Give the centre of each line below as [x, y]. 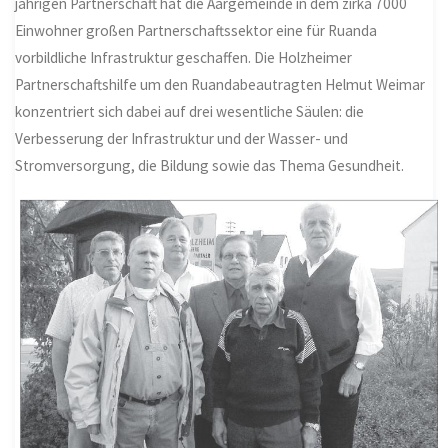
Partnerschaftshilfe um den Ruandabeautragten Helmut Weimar [220, 84]
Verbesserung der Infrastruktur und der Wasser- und [182, 138]
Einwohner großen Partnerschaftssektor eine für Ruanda [196, 30]
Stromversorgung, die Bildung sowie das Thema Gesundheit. [210, 165]
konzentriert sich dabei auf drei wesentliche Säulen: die [190, 111]
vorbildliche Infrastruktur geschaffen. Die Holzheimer [184, 57]
